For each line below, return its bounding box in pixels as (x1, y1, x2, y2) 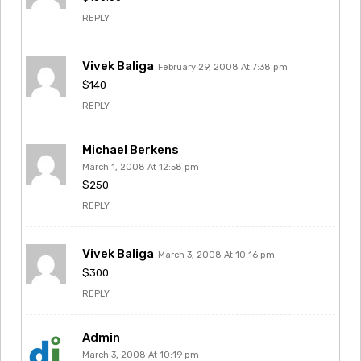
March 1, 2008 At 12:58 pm (82, 161, 199, 172)
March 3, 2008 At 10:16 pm (158, 249, 275, 260)
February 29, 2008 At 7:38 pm (158, 61, 288, 73)
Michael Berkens (82, 142, 179, 157)
